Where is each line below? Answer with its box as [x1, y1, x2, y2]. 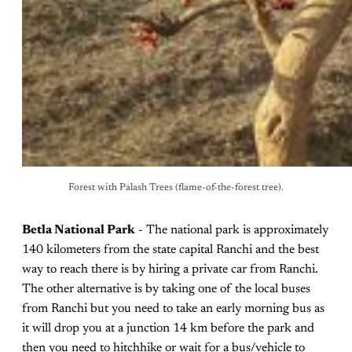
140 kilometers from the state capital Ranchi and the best [22, 243, 319, 256]
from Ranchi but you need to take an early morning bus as [22, 302, 324, 315]
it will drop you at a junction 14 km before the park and [22, 321, 314, 335]
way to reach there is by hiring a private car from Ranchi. [22, 262, 318, 276]
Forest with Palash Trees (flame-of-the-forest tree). [68, 182, 284, 192]
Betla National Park [22, 223, 135, 236]
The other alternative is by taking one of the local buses [22, 282, 310, 295]
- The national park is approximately [135, 223, 328, 236]
